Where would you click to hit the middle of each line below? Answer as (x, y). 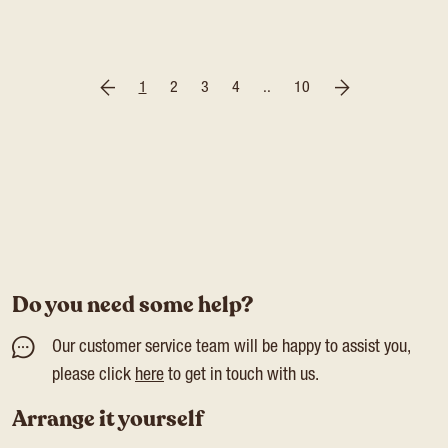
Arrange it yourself (107, 419)
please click (93, 376)
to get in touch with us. (241, 376)
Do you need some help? (132, 305)
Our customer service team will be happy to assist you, (231, 348)
